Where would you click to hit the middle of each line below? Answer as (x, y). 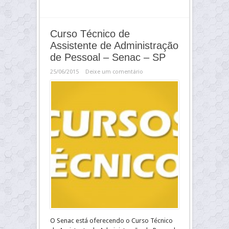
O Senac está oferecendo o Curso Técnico (111, 221)
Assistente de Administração (114, 45)
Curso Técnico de (90, 34)
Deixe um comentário (114, 72)
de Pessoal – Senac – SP (108, 57)
